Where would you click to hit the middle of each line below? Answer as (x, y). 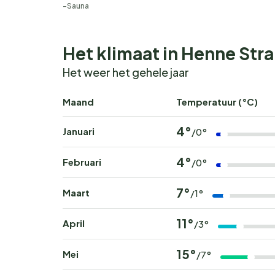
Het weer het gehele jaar (126, 72)
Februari (82, 162)
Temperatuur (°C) (217, 102)
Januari (79, 131)
